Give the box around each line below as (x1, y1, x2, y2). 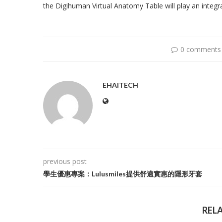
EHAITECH (103, 81, 138, 89)
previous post (43, 157, 87, 166)
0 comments (180, 45, 221, 54)
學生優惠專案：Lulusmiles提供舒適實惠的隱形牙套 (43, 169, 202, 178)
